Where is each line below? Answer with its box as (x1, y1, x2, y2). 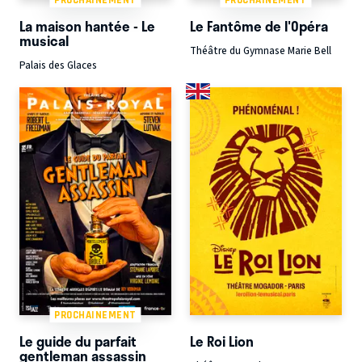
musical (19, 30, 69, 52)
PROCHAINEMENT (54, 309, 137, 322)
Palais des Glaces (19, 57, 97, 73)
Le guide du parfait (19, 330, 137, 352)
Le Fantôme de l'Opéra (189, 15, 328, 37)
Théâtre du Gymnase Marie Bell (189, 43, 331, 58)
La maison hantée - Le (19, 15, 155, 37)
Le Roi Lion (189, 330, 254, 352)
